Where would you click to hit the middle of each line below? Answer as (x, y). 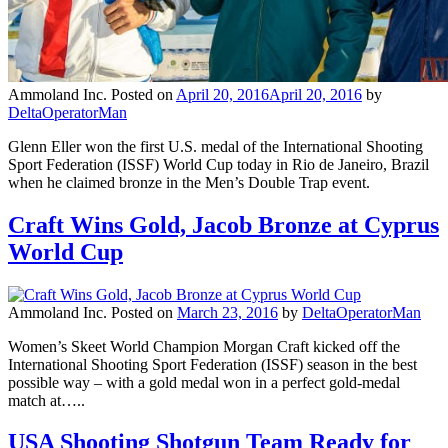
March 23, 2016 (227, 312)
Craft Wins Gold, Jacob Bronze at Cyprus (223, 224)
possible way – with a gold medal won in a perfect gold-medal (204, 382)
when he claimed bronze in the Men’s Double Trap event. (189, 182)
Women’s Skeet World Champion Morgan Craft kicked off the (204, 346)
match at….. (46, 400)
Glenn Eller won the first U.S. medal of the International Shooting (215, 146)
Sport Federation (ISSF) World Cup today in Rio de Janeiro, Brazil (218, 164)
